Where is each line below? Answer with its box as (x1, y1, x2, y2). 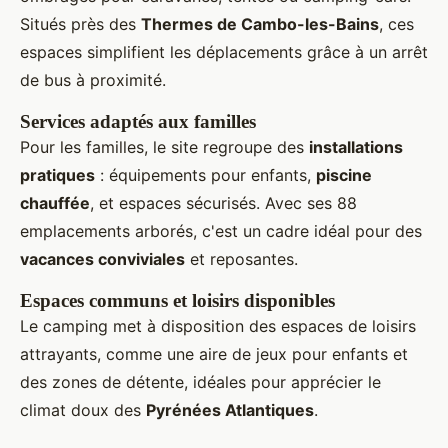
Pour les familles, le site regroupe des (20, 137, 309, 158)
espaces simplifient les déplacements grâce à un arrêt (20, 42, 428, 63)
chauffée (20, 193, 90, 214)
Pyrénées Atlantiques (146, 400, 314, 421)
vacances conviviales (20, 249, 185, 270)
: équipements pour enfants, (95, 165, 316, 186)
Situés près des (20, 14, 141, 35)
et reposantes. (185, 249, 298, 270)
